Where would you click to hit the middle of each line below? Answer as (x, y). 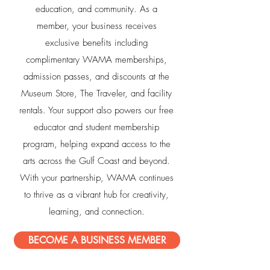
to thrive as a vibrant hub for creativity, (96, 195)
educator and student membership (96, 127)
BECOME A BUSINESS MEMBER (97, 240)
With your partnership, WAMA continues (96, 178)
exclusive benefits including (96, 43)
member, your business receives (96, 26)
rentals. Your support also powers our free (96, 110)
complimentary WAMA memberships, (96, 60)
